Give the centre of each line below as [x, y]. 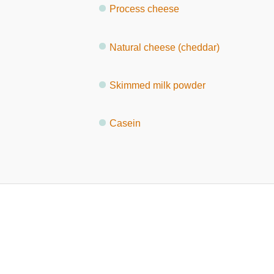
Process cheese [144, 9]
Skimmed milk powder [157, 85]
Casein [125, 123]
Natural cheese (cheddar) [164, 47]
